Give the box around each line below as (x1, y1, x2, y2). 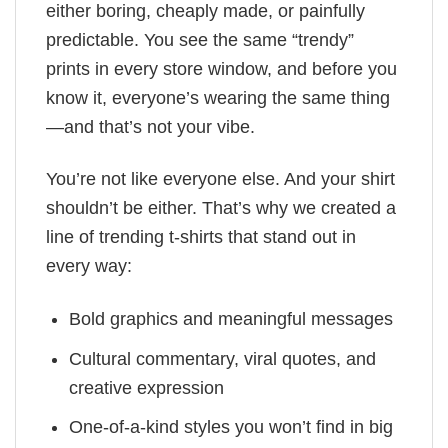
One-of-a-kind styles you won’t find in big (69, 417, 394, 438)
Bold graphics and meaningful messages (69, 308, 394, 329)
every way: (46, 256, 132, 277)
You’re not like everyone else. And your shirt (46, 169, 395, 190)
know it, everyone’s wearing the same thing (46, 88, 390, 108)
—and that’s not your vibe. (46, 117, 255, 137)
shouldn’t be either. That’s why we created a (46, 198, 396, 219)
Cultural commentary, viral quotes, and (69, 348, 377, 369)
